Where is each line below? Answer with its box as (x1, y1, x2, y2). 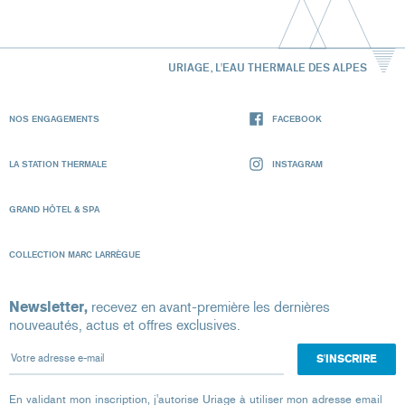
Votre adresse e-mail (8, 343, 133, 361)
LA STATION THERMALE (9, 158, 107, 170)
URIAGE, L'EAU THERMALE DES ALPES (167, 61, 367, 75)
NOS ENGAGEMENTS (9, 113, 99, 125)
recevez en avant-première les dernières (88, 298, 330, 316)
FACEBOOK (272, 113, 322, 125)
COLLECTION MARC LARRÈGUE (9, 249, 140, 260)
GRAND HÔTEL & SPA (9, 203, 99, 215)
